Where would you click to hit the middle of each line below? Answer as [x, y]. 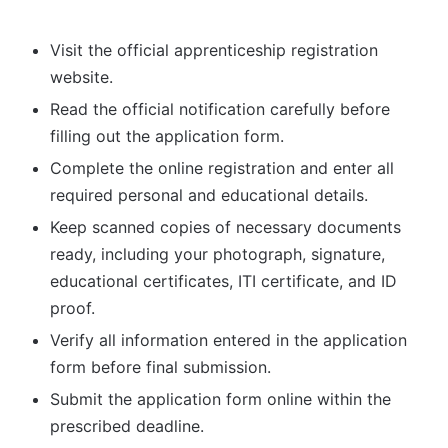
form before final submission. [160, 366]
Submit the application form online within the [220, 398]
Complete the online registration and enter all [222, 167]
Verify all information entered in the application [228, 339]
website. [81, 76]
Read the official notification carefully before [220, 108]
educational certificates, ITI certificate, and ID [223, 280]
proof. [72, 307]
